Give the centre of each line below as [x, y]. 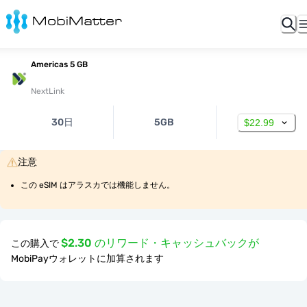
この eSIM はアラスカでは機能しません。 [98, 185]
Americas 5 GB [59, 64]
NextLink [48, 91]
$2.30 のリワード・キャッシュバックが [160, 243]
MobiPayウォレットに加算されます [87, 259]
